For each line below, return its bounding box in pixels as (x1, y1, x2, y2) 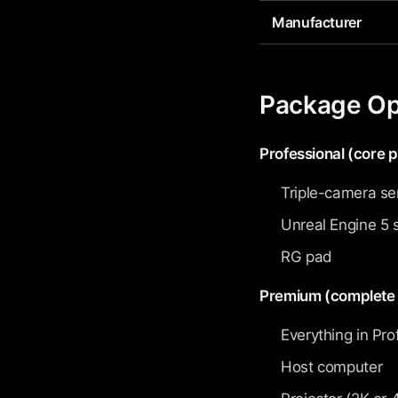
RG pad (281, 248, 332, 266)
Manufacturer (272, 13, 362, 31)
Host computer (281, 358, 383, 376)
